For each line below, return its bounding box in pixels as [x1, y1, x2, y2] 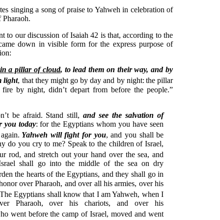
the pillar [145, 76, 173, 85]
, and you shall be [106, 130, 164, 139]
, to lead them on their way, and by [60, 65, 173, 74]
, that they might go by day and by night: [18, 76, 144, 85]
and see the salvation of [83, 110, 164, 119]
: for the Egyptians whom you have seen [35, 119, 164, 128]
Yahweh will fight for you [22, 130, 106, 139]
